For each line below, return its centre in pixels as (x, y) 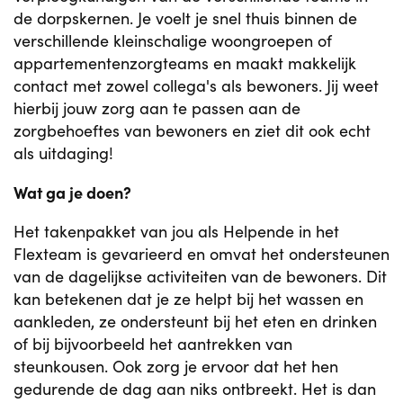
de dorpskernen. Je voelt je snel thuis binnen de (185, 18)
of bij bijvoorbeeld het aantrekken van (153, 344)
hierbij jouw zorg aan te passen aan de (157, 108)
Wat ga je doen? (72, 192)
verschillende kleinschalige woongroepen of (173, 40)
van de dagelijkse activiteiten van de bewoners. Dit (200, 276)
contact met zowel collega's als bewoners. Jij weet (196, 85)
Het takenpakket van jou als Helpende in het (176, 231)
